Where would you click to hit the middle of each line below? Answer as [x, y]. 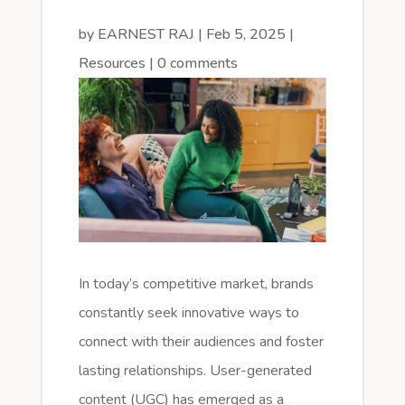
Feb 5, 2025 [245, 34]
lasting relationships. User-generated [195, 370]
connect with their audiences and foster [201, 341]
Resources [112, 63]
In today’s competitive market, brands [196, 283]
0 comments [197, 63]
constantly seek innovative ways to [188, 312]
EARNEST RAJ [146, 34]
